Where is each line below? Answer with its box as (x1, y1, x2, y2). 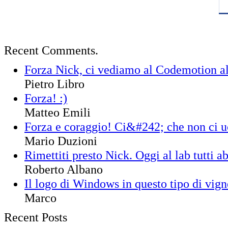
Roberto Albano (24, 162, 103, 176)
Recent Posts (4, 210, 67, 224)
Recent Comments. (4, 43, 98, 57)
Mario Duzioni (24, 134, 97, 148)
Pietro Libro (24, 77, 84, 91)
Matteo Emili (24, 105, 91, 119)
